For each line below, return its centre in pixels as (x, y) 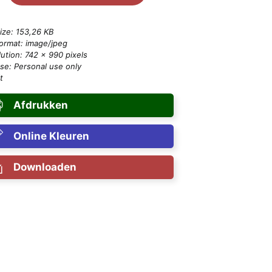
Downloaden (45, 167)
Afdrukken (40, 105)
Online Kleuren (51, 136)
